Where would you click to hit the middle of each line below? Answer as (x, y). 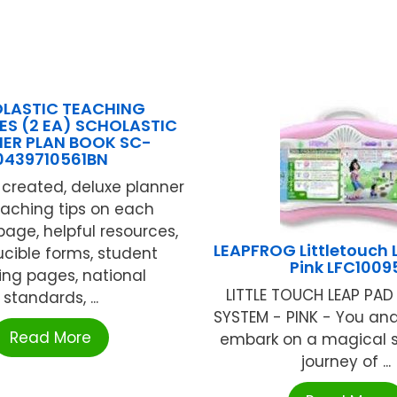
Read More (51, 338)
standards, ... (51, 298)
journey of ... (346, 362)
